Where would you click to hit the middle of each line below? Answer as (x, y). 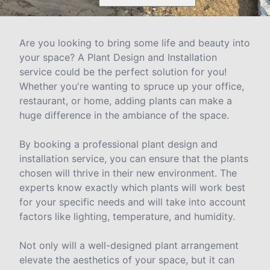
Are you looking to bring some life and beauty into (135, 43)
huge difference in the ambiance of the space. (124, 115)
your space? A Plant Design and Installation (118, 58)
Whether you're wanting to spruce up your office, (132, 86)
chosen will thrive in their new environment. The (128, 173)
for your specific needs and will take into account (133, 202)
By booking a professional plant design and (118, 144)
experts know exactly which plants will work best (132, 188)
